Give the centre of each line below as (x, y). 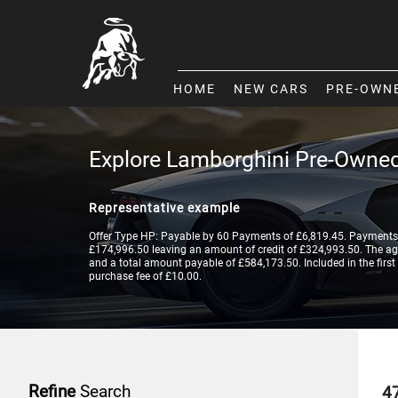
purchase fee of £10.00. (145, 276)
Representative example (164, 208)
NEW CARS (271, 89)
